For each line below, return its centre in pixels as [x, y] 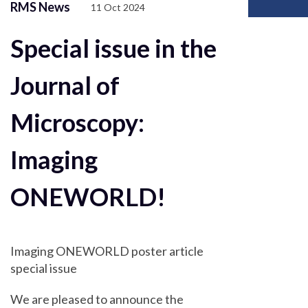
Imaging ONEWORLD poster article [107, 251]
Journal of [65, 85]
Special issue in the [113, 48]
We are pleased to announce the [97, 299]
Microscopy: [77, 122]
